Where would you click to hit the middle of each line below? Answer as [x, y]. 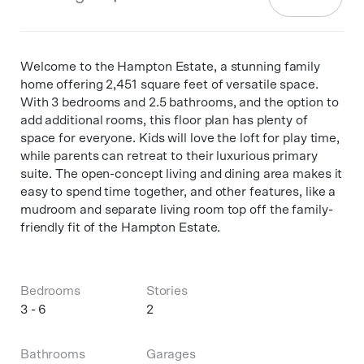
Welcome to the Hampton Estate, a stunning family [170, 67]
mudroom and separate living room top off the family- [176, 210]
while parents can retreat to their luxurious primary [169, 156]
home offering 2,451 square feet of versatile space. [169, 84]
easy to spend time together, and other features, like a [178, 192]
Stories [167, 291]
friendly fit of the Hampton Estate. [120, 227]
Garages [171, 354]
